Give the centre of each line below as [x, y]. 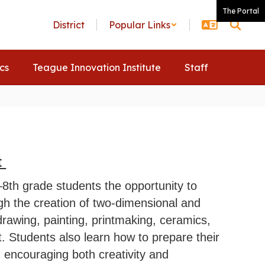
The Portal [241, 11]
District [69, 25]
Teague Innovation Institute [97, 67]
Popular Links [140, 25]
